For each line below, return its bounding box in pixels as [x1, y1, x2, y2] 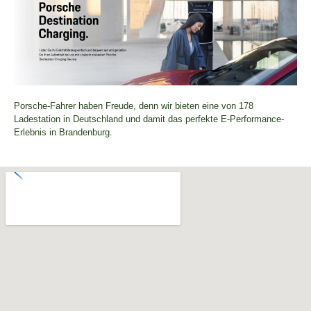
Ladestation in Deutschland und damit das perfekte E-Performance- [14, 114, 284, 125]
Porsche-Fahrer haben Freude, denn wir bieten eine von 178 [14, 101, 253, 112]
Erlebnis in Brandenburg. [14, 127, 112, 138]
